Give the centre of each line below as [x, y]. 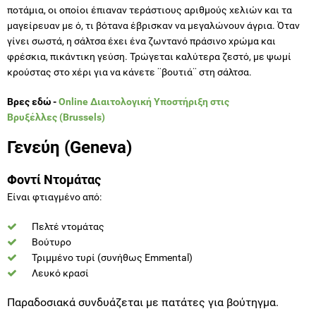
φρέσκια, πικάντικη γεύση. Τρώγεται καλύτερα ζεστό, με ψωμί [149, 56]
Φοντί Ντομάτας [54, 179]
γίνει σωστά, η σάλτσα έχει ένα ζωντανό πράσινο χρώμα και [141, 41]
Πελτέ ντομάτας [68, 226]
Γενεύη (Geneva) [69, 147]
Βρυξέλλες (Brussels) [57, 117]
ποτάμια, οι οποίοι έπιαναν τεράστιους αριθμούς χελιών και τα [150, 10]
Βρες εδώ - [33, 101]
